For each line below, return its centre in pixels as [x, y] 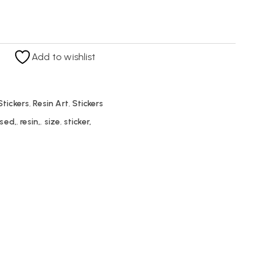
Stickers [88, 104]
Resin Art [51, 104]
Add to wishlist [63, 57]
